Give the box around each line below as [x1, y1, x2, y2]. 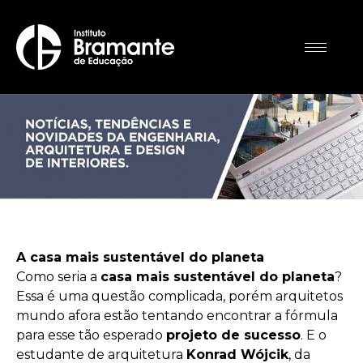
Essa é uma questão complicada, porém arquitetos [16, 288, 343, 304]
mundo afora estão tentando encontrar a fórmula [16, 308, 338, 323]
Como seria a [16, 269, 100, 284]
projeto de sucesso [166, 327, 301, 343]
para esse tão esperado [16, 327, 166, 343]
